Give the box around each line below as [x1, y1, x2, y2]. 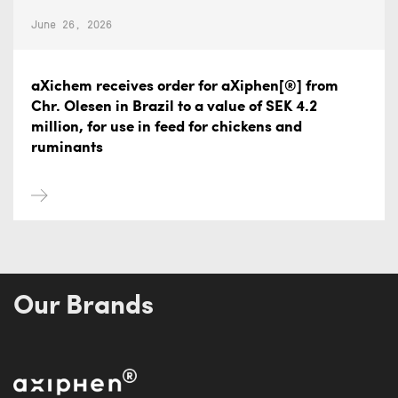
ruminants [31, 140, 103, 155]
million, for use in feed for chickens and [31, 120, 302, 135]
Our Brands [13, 293, 154, 321]
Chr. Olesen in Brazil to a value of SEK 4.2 [31, 99, 317, 115]
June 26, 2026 [31, 16, 112, 31]
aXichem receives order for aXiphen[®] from [31, 79, 338, 94]
